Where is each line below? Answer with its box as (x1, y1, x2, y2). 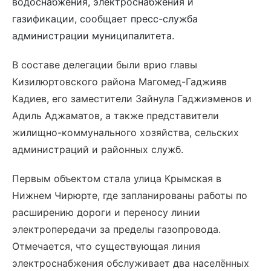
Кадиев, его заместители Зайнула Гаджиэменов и (12, 93, 252, 105)
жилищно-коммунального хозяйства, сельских (12, 126, 239, 139)
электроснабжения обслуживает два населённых (12, 257, 249, 269)
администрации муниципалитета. (12, 30, 174, 42)
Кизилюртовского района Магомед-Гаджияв (12, 76, 227, 88)
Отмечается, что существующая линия (12, 240, 200, 252)
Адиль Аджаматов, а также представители (12, 109, 219, 122)
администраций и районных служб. (12, 143, 183, 155)
